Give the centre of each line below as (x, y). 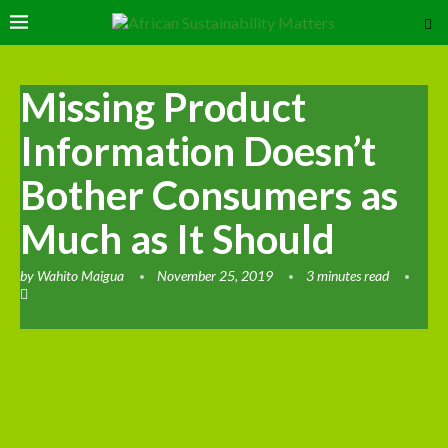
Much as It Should (177, 239)
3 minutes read (347, 275)
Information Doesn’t (198, 151)
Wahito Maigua (80, 275)
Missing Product (163, 107)
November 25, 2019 (215, 275)
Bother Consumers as (209, 195)
